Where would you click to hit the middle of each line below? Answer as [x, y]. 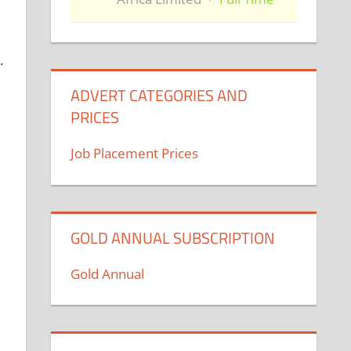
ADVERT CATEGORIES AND [159, 96]
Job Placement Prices [135, 154]
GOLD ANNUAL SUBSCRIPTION [173, 237]
